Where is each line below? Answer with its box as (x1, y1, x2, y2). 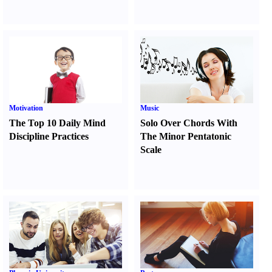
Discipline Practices (9, 131, 89, 141)
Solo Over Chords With (140, 118, 238, 128)
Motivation (9, 104, 43, 112)
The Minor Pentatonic (140, 131, 232, 141)
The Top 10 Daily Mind (9, 118, 106, 128)
